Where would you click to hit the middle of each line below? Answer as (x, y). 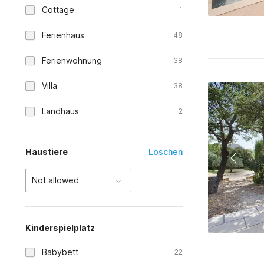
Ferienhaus (63, 35)
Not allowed (55, 180)
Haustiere (47, 152)
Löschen (166, 152)
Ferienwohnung (72, 60)
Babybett (60, 252)
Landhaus (60, 111)
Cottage (58, 10)
